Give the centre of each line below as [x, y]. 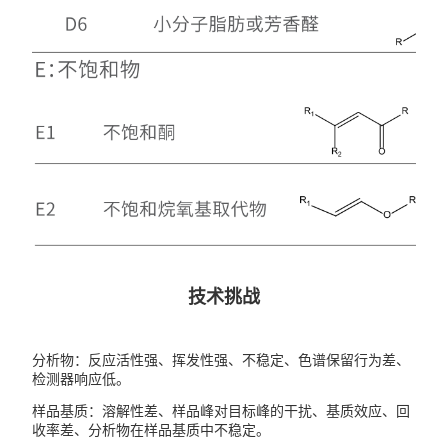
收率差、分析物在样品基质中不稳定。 [151, 429]
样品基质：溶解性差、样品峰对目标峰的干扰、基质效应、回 [221, 410]
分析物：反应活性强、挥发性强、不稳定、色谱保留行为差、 [221, 359]
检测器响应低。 [81, 378]
